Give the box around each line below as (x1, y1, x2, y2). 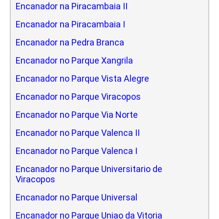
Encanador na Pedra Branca (16, 37, 124, 47)
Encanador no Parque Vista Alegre (16, 73, 149, 84)
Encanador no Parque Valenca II (16, 127, 140, 138)
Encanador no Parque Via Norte (16, 109, 138, 120)
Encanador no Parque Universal (16, 192, 137, 202)
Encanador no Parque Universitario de (16, 163, 162, 174)
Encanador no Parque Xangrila (16, 55, 133, 66)
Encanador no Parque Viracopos (16, 91, 141, 102)
